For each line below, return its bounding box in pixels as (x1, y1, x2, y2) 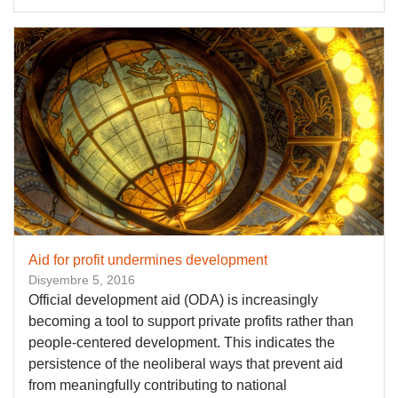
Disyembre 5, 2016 (28, 273, 135, 287)
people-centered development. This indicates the (28, 335, 335, 350)
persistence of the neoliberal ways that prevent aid (28, 356, 343, 371)
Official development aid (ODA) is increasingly (28, 292, 318, 307)
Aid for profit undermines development (28, 252, 267, 267)
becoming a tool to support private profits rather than (28, 314, 354, 329)
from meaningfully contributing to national (28, 378, 287, 393)
